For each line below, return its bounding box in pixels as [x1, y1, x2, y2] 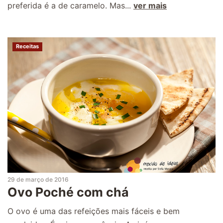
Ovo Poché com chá [7, 184, 129, 200]
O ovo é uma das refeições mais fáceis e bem [7, 206, 180, 216]
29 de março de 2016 [7, 175, 69, 183]
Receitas [16, 43, 39, 50]
